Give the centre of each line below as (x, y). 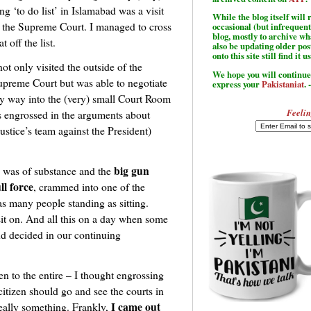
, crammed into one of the (89, 187)
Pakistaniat (283, 84)
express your (237, 84)
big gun (132, 171)
